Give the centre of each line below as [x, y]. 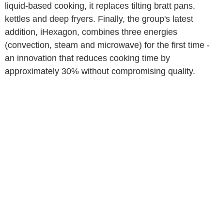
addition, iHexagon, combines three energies [91, 32]
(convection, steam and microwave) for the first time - [107, 45]
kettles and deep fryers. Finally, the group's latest [99, 19]
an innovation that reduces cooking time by [87, 58]
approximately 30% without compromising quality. [100, 71]
